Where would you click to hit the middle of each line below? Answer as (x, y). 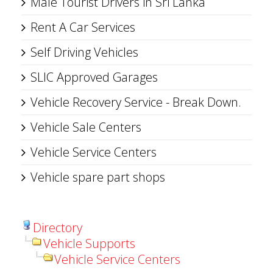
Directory (58, 228)
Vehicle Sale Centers (86, 127)
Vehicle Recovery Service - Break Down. (136, 102)
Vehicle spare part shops (98, 177)
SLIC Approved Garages (94, 77)
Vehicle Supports (89, 243)
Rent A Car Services (83, 27)
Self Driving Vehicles (84, 52)
